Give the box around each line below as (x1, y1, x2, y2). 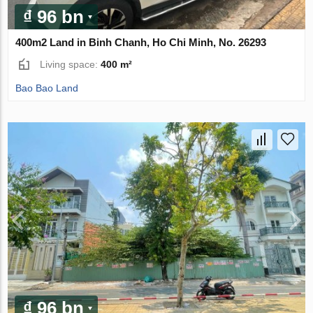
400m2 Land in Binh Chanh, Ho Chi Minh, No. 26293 (15, 36, 267, 49)
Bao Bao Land (15, 82, 79, 94)
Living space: (40, 59, 101, 71)
